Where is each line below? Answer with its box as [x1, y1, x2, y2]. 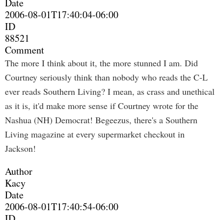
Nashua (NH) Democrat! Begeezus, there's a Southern [5, 114, 197, 126]
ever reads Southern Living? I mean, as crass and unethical [5, 85, 215, 97]
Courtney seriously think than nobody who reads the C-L [5, 71, 208, 83]
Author [5, 165, 32, 178]
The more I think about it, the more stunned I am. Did [5, 57, 198, 69]
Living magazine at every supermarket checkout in [5, 128, 185, 140]
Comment [5, 43, 44, 56]
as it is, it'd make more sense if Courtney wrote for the [5, 100, 198, 111]
